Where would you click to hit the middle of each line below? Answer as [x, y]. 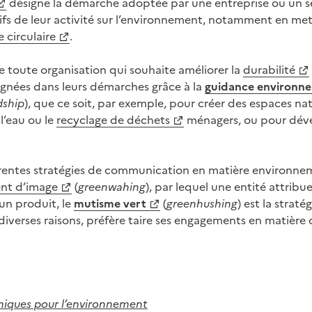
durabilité [269, 69]
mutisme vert [110, 203]
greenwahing [112, 186]
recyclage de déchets [113, 119]
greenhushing [202, 203]
